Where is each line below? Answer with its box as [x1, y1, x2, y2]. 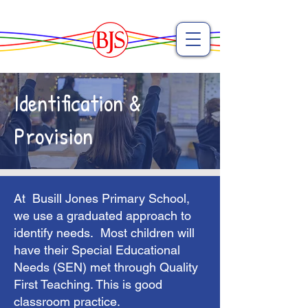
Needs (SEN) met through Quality [14, 260, 198, 274]
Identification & [14, 87, 141, 119]
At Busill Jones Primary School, [14, 191, 190, 206]
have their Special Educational [14, 243, 180, 257]
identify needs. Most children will [14, 225, 195, 240]
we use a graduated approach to [14, 208, 191, 223]
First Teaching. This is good [14, 277, 162, 291]
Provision [14, 120, 93, 152]
